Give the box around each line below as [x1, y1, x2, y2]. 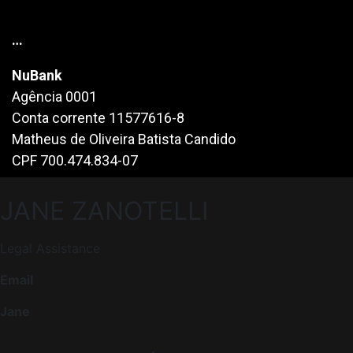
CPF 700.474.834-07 [12, 152, 138, 169]
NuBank [12, 67, 62, 84]
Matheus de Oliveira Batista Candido [12, 131, 236, 148]
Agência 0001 [12, 88, 97, 106]
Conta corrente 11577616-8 [12, 110, 184, 127]
